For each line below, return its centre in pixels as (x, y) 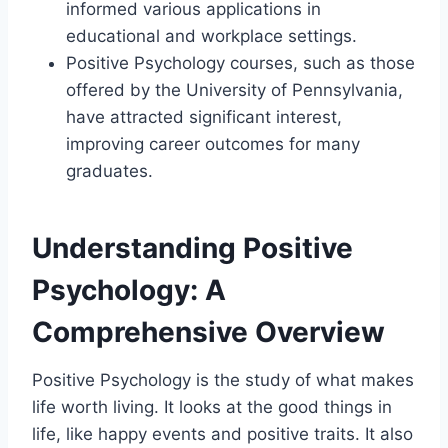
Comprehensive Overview (208, 331)
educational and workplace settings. (211, 35)
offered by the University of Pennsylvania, (234, 89)
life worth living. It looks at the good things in (212, 406)
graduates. (109, 170)
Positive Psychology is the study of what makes (223, 379)
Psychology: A (129, 289)
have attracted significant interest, (204, 116)
